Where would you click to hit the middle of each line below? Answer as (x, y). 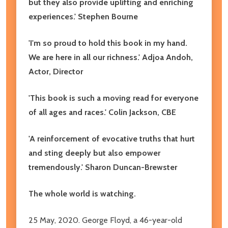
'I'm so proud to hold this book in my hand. (108, 43)
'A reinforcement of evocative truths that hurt (112, 138)
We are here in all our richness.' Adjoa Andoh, (111, 57)
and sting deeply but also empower (94, 153)
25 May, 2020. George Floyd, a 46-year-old (105, 220)
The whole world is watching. (82, 193)
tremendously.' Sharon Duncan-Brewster (103, 167)
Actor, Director (56, 71)
